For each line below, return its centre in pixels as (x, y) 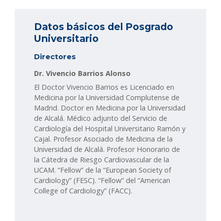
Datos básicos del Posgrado (104, 27)
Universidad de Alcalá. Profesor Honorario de (107, 149)
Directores (55, 57)
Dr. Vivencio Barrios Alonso (82, 74)
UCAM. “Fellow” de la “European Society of (103, 170)
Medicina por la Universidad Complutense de (107, 98)
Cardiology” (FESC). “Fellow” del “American (102, 181)
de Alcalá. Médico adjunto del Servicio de (101, 118)
